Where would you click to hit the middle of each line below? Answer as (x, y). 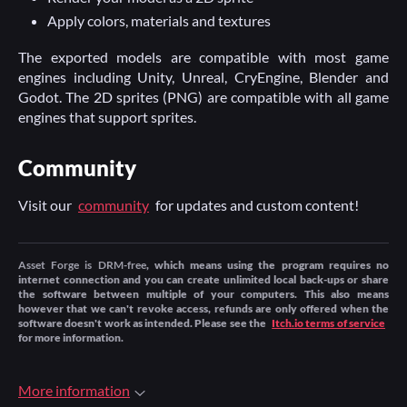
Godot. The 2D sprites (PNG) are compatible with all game (203, 97)
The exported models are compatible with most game (203, 57)
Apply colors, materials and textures (159, 20)
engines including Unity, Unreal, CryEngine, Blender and (203, 77)
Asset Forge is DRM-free (82, 265)
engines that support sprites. (107, 117)
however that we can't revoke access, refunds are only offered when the (203, 308)
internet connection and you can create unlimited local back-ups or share (203, 279)
